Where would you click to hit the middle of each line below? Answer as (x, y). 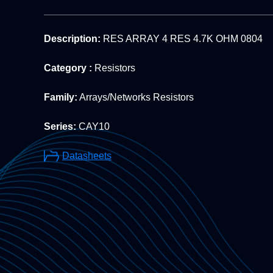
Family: (61, 97)
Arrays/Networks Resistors (136, 97)
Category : (68, 68)
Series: (60, 127)
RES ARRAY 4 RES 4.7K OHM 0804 (182, 39)
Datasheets (87, 156)
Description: (72, 39)
